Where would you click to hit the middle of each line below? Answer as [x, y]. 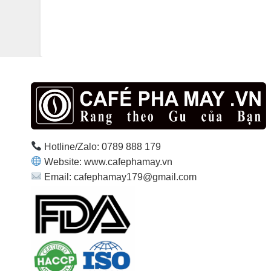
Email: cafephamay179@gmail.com [119, 177]
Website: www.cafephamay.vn [107, 162]
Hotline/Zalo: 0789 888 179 [101, 146]
